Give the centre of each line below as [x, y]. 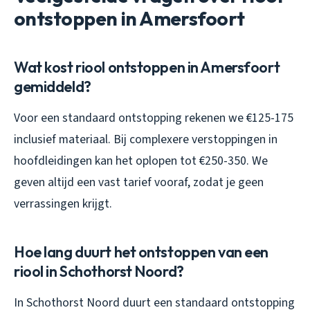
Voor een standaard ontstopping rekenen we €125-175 [154, 118]
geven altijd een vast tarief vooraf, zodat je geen [139, 183]
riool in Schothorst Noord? [99, 272]
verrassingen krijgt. [63, 204]
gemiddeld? [53, 87]
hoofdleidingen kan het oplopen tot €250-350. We [141, 161]
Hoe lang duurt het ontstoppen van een [142, 252]
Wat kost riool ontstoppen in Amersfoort [147, 67]
